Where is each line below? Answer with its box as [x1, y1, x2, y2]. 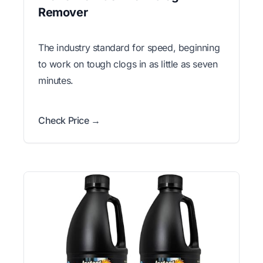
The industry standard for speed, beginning [38, 41, 220, 53]
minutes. [38, 74, 73, 86]
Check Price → [38, 114, 100, 126]
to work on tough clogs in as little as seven [38, 58, 218, 70]
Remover [38, 5, 88, 19]
